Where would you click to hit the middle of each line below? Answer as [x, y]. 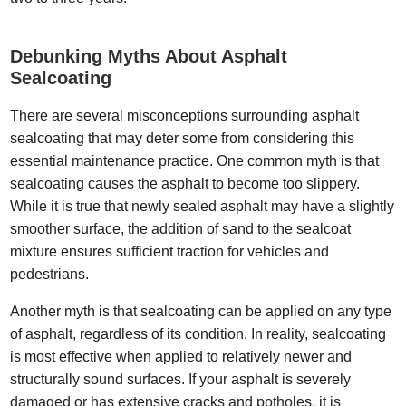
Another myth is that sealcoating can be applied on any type [201, 311]
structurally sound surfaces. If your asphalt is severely [181, 379]
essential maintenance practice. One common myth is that [195, 161]
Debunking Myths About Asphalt [149, 57]
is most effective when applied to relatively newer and [181, 356]
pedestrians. [52, 275]
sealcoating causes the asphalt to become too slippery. [185, 184]
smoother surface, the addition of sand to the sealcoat [181, 229]
